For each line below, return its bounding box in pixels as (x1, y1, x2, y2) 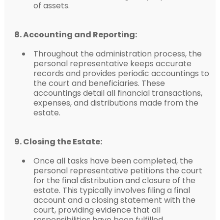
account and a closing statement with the (33, 194, 195, 206)
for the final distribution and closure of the (33, 174, 195, 186)
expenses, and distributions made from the (33, 97, 198, 109)
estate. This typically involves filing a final (33, 184, 190, 196)
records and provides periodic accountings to (33, 67, 209, 79)
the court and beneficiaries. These (33, 77, 165, 89)
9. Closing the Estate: (14, 136, 102, 147)
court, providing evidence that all (33, 204, 161, 216)
